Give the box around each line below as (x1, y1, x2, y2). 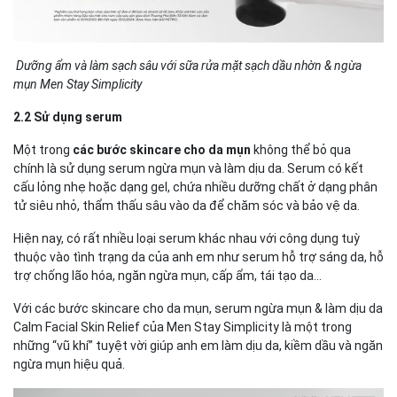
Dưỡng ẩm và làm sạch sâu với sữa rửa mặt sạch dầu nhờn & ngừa (13, 58, 362, 74)
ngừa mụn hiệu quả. (13, 357, 128, 372)
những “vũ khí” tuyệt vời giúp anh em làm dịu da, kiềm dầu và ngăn (13, 339, 383, 354)
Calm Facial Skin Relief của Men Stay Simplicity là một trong (13, 320, 352, 335)
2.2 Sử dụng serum (13, 110, 125, 125)
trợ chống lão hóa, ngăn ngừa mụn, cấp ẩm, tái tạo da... (13, 269, 322, 284)
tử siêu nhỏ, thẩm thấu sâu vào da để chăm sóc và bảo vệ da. (13, 198, 362, 214)
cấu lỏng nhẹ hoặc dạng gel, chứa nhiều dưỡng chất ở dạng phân (13, 180, 378, 195)
